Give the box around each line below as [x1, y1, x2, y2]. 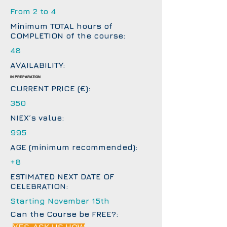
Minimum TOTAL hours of [10, 21, 112, 30]
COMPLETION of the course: [10, 31, 125, 40]
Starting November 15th [10, 196, 109, 205]
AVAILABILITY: [10, 60, 65, 69]
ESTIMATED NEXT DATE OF [10, 172, 114, 181]
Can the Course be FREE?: [10, 209, 118, 218]
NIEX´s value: [10, 113, 64, 122]
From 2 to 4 [10, 7, 56, 16]
